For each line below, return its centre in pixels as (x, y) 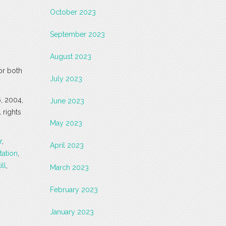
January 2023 (72, 212)
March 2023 (69, 167)
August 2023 (70, 56)
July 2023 (66, 78)
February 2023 (74, 189)
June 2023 (67, 101)
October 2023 (73, 12)
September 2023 (77, 34)
